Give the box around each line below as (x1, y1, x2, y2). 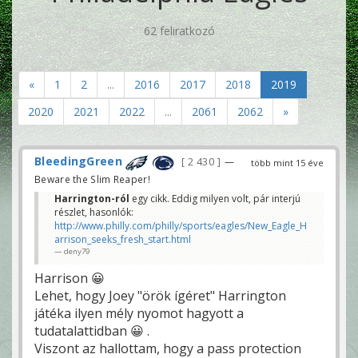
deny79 (64, 245, 89, 257)
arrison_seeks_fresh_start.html (54, 232, 191, 246)
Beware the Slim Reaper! (34, 172, 150, 185)
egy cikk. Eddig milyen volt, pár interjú (132, 191, 300, 205)
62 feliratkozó (143, 23, 215, 39)
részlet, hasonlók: (54, 205, 133, 219)
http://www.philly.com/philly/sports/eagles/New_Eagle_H (54, 218, 307, 233)
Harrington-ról (54, 191, 132, 205)
